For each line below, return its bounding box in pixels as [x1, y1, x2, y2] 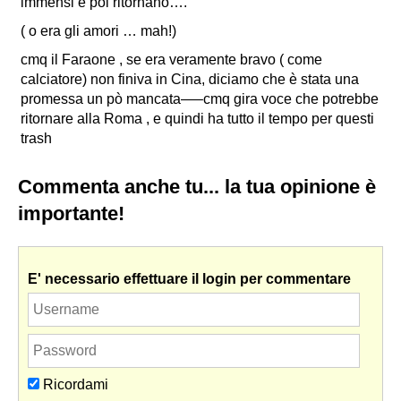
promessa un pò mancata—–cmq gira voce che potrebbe [21, 90, 379, 107]
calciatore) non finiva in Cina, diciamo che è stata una [21, 71, 359, 87]
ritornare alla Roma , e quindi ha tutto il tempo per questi [21, 110, 374, 126]
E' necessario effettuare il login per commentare [28, 270, 351, 286]
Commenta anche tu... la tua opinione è [18, 175, 376, 198]
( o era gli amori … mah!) [21, 22, 180, 38]
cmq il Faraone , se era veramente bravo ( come [21, 51, 322, 67]
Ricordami [39, 376, 108, 392]
